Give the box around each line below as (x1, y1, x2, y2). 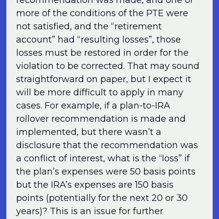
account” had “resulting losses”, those (16, 34, 181, 45)
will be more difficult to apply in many (16, 87, 184, 98)
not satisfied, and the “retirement (16, 21, 162, 32)
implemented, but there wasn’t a (16, 126, 162, 137)
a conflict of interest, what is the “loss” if (16, 153, 190, 164)
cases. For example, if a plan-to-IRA (16, 100, 171, 111)
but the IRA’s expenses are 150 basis (16, 179, 174, 190)
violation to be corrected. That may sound (16, 60, 200, 71)
